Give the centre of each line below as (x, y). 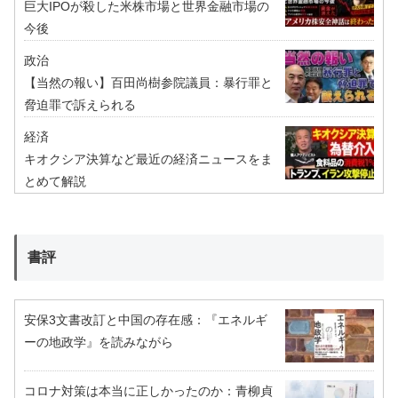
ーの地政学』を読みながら (99, 342)
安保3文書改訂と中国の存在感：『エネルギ (146, 319)
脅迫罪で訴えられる (80, 104)
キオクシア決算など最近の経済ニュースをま (148, 159)
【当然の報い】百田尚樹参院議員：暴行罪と (148, 82)
